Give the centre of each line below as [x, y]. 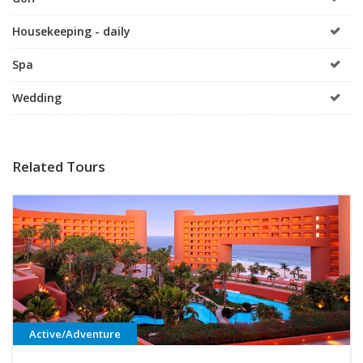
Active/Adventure [75, 333]
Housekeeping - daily [71, 31]
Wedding [37, 97]
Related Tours [59, 166]
